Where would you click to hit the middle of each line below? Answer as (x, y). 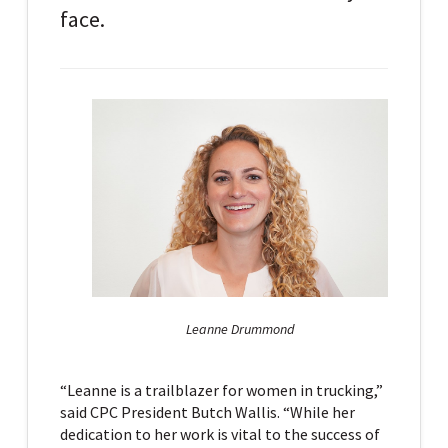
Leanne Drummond (240, 329)
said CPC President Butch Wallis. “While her (207, 411)
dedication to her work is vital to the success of (219, 433)
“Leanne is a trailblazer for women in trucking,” (221, 389)
